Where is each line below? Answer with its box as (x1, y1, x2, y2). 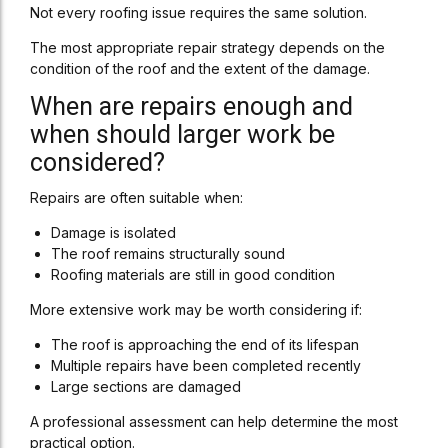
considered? (30, 148, 165, 177)
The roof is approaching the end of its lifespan (51, 336, 359, 353)
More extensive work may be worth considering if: (30, 301, 362, 318)
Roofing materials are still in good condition (51, 266, 335, 283)
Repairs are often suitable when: (30, 189, 243, 206)
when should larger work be (30, 120, 335, 149)
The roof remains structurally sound (51, 245, 285, 262)
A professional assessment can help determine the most (30, 413, 398, 430)
